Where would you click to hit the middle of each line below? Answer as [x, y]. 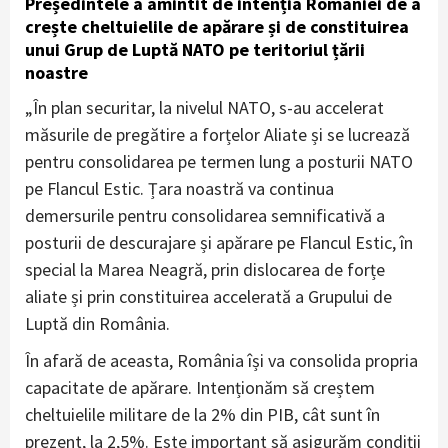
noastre [56, 72]
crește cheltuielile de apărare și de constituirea [217, 26]
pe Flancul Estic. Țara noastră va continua [179, 188]
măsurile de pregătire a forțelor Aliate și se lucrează [217, 134]
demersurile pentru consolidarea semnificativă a [205, 215]
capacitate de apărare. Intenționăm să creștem [200, 387]
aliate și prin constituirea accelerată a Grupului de [208, 296]
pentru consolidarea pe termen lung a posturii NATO [219, 161]
